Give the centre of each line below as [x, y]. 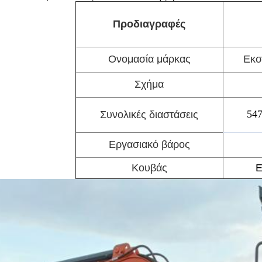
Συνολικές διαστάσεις [149, 115]
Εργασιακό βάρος [149, 144]
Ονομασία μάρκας [149, 59]
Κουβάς [149, 168]
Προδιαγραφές [149, 24]
